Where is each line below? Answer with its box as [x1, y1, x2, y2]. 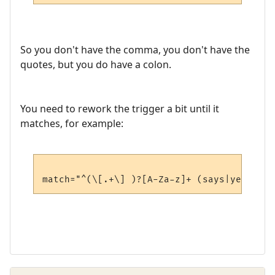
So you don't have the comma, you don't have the [20, 43, 250, 57]
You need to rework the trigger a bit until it [20, 102, 219, 116]
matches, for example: [20, 117, 123, 131]
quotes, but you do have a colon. [20, 58, 171, 72]
